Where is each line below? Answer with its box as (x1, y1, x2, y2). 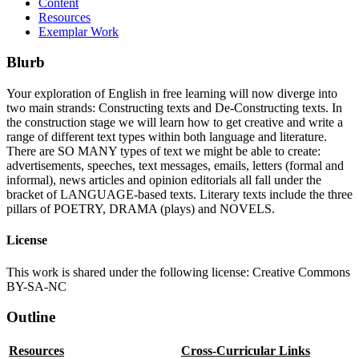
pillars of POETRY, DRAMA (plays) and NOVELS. (6, 202, 275, 216)
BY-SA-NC (6, 279, 67, 293)
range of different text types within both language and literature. (6, 130, 327, 144)
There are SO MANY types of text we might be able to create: (6, 144, 321, 159)
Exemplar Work (38, 24, 119, 38)
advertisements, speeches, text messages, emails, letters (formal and (6, 159, 344, 173)
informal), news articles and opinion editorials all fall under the (6, 173, 321, 188)
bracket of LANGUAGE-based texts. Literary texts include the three (6, 188, 353, 202)
